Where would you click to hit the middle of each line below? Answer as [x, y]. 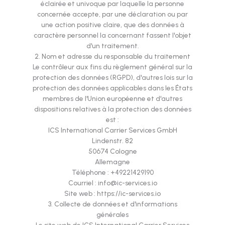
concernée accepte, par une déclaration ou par [113, 14]
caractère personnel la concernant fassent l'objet [113, 35]
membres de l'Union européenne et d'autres [113, 99]
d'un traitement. [113, 46]
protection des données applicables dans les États [113, 88]
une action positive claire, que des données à [113, 25]
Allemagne [113, 162]
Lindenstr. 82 [113, 141]
